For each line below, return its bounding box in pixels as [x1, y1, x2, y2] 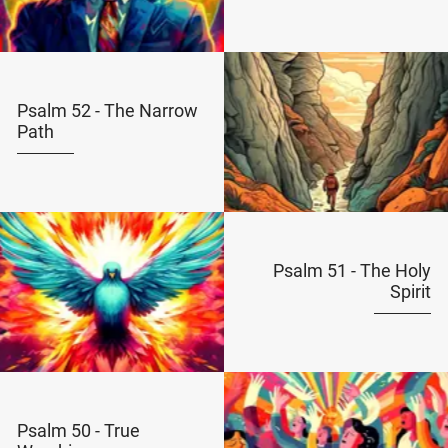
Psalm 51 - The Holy [273, 260, 432, 281]
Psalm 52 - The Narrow [16, 100, 198, 121]
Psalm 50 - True [16, 420, 140, 441]
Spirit [390, 281, 432, 302]
